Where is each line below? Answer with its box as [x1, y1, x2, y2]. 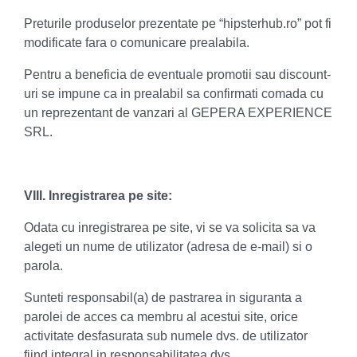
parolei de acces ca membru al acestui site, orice [24, 310, 298, 324]
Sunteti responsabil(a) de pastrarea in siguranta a [24, 291, 302, 304]
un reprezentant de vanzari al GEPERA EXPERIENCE [24, 106, 332, 120]
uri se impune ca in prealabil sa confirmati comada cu [24, 87, 324, 100]
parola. [24, 259, 63, 273]
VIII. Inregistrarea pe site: [24, 189, 172, 202]
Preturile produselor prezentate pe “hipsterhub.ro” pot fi [24, 17, 331, 30]
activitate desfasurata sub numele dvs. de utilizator [24, 329, 308, 343]
